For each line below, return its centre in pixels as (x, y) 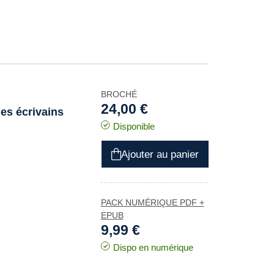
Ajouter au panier (160, 154)
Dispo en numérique (153, 247)
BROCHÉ (119, 94)
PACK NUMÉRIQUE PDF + (152, 202)
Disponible (134, 126)
